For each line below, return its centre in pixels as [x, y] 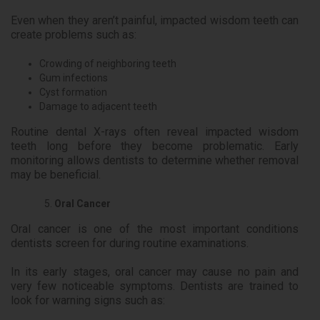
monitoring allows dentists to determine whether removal [155, 161]
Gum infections [74, 78]
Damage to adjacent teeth [98, 107]
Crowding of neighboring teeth [108, 64]
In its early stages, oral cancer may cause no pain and [155, 272]
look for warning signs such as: [88, 301]
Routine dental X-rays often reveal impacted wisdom [155, 132]
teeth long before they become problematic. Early [155, 146]
